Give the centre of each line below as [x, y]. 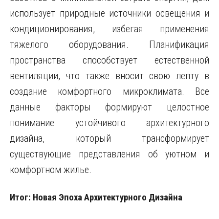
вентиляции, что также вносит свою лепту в [109, 76]
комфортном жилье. [51, 170]
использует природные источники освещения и [109, 13]
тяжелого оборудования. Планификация [109, 44]
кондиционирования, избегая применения [109, 29]
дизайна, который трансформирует [109, 138]
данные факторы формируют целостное [109, 107]
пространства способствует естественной [109, 60]
